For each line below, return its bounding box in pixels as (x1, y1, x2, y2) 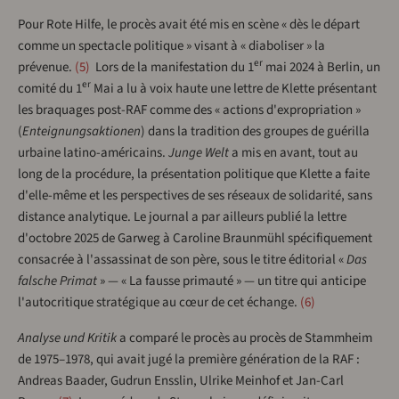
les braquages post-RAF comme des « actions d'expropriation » (18, 101, 361, 120)
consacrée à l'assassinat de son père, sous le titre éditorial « (18, 250, 346, 270)
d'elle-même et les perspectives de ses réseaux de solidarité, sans (18, 186, 372, 206)
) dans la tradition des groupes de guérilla (141, 122, 370, 142)
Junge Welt (168, 143, 229, 163)
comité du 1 (18, 79, 82, 99)
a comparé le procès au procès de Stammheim (117, 329, 372, 348)
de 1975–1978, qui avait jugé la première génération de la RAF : (18, 350, 360, 370)
